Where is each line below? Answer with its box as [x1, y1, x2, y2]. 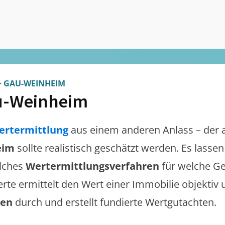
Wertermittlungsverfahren [26, 159, 162, 173]
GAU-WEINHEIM [4, 78, 65, 89]
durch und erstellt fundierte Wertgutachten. [15, 195, 216, 209]
